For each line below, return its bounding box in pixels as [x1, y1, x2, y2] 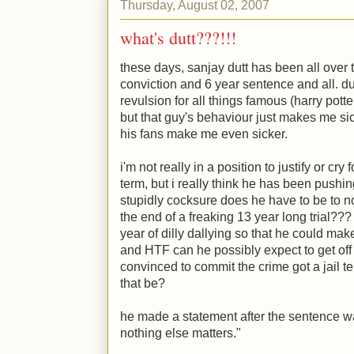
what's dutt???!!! [120, 26, 236, 49]
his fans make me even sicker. [120, 127, 288, 141]
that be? [120, 277, 165, 290]
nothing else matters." [120, 326, 241, 340]
